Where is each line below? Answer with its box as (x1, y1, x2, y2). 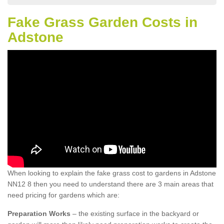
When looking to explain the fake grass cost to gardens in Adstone (7, 169, 216, 177)
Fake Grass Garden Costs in (7, 14, 197, 30)
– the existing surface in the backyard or (70, 209, 199, 218)
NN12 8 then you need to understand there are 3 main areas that (7, 180, 213, 188)
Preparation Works (7, 209, 70, 218)
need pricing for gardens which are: (7, 191, 119, 199)
